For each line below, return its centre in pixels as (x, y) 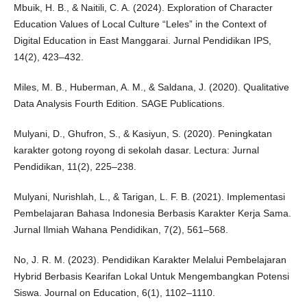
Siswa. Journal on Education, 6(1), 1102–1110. (114, 292)
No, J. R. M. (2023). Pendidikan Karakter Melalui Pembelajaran (150, 259)
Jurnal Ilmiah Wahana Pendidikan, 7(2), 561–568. (121, 229)
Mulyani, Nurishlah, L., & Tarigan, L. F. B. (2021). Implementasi (149, 196)
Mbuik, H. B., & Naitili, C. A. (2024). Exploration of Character (143, 7)
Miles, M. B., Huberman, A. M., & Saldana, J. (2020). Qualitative (151, 87)
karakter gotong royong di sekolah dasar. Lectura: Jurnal (136, 150)
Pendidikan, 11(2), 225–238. (75, 166)
